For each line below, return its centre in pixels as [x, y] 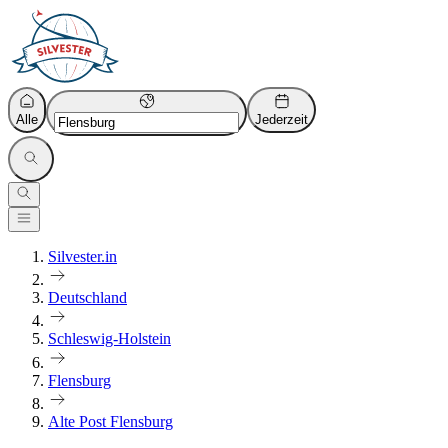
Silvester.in [82, 256]
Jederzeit [281, 119]
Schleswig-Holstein [109, 339]
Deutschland [87, 298]
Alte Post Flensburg [110, 421]
